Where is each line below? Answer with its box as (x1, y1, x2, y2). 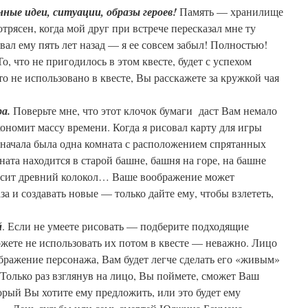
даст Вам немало (199, 103, 277, 118)
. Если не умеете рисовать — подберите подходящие (2, 219, 249, 233)
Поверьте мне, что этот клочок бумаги (13, 103, 192, 118)
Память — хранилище (179, 4, 283, 19)
